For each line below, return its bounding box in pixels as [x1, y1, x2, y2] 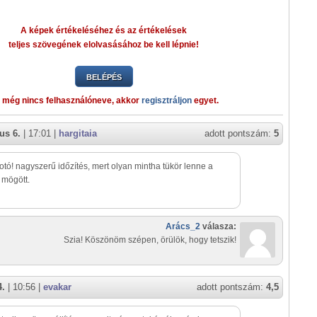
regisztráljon [142, 96, 192, 105]
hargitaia [59, 128, 97, 139]
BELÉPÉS [86, 73, 122, 81]
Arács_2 [166, 221, 200, 231]
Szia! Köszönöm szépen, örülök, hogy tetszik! [64, 235, 236, 245]
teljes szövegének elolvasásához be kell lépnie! [8, 40, 199, 50]
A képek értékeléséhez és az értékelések [21, 25, 187, 35]
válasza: [200, 221, 236, 231]
